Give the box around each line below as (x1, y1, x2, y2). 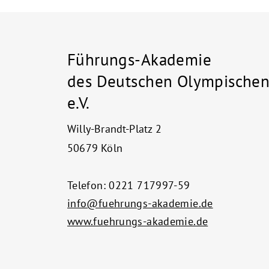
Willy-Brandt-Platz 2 (67, 122, 162, 136)
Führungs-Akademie (67, 49, 211, 70)
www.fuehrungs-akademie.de (67, 214, 208, 228)
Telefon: (67, 178, 106, 192)
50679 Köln (67, 141, 122, 155)
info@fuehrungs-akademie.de (67, 196, 213, 210)
